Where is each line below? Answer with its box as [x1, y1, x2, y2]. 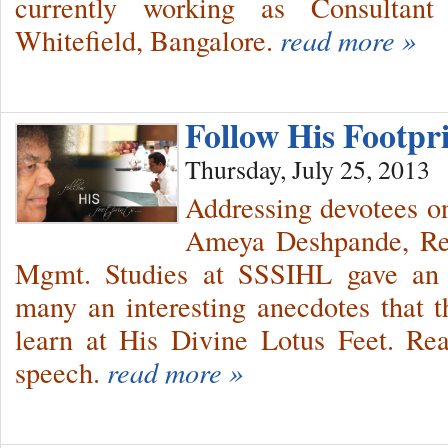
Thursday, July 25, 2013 [185, 151, 430, 186]
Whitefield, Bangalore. [15, 21, 273, 60]
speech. [15, 353, 100, 392]
